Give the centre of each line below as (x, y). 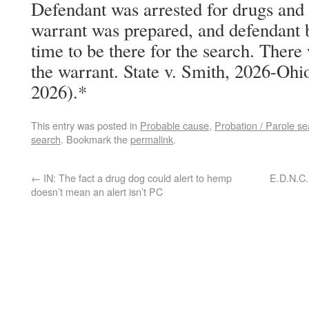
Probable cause (175, 125)
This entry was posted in (86, 125)
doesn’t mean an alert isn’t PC (97, 191)
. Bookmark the (96, 139)
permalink (152, 139)
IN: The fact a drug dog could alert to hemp (136, 178)
